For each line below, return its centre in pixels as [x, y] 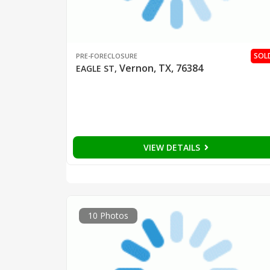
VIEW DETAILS [173, 148]
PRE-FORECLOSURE [106, 56]
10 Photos [108, 215]
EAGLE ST [95, 69]
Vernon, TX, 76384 [161, 68]
